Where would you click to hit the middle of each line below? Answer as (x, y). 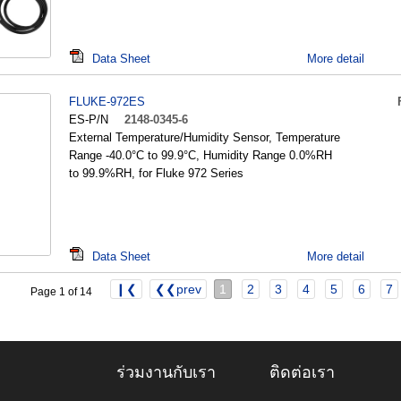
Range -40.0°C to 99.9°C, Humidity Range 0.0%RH (200, 155)
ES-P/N (89, 119)
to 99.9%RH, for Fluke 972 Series (156, 173)
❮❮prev (178, 289)
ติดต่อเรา (302, 372)
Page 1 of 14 (61, 292)
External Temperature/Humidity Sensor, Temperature (205, 137)
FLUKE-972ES (107, 102)
